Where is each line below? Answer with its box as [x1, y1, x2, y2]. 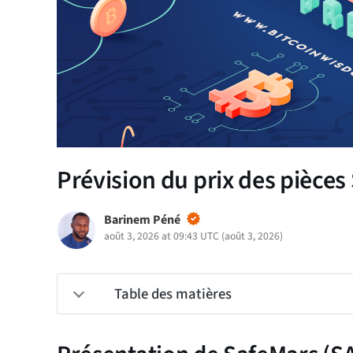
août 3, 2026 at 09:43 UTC [104, 229, 219, 244]
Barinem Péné [104, 211, 180, 229]
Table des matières [114, 284, 232, 305]
